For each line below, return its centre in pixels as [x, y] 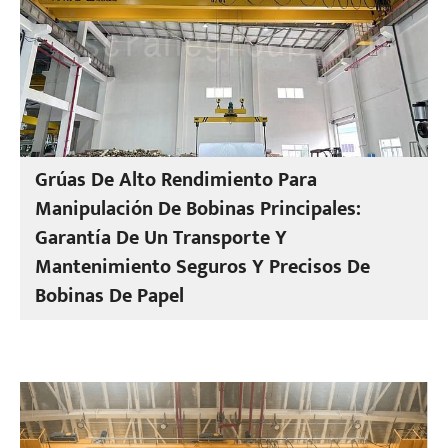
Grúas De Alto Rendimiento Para [176, 180]
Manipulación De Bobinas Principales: [198, 209]
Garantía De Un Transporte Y [161, 238]
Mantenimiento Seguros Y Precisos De [203, 267]
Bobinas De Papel [110, 296]
